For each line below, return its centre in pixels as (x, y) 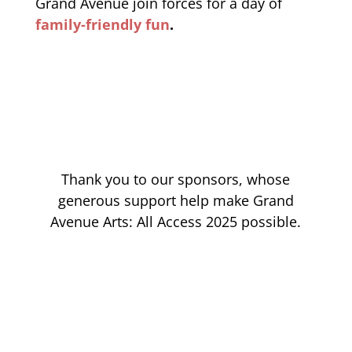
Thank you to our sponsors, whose (176, 179)
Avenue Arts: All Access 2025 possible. (176, 221)
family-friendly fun (102, 24)
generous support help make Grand (176, 200)
